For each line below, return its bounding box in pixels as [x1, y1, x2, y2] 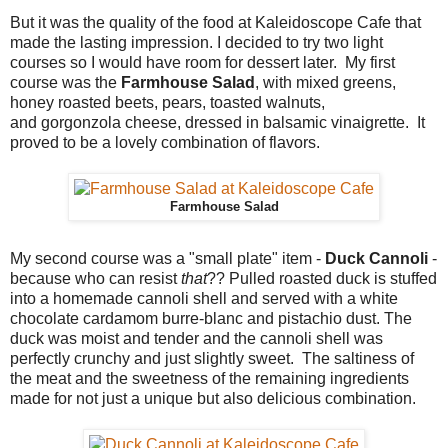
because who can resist [10, 269, 181, 287]
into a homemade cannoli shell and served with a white [10, 289, 398, 307]
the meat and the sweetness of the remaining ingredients [10, 369, 409, 387]
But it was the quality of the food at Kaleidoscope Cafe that [10, 13, 421, 31]
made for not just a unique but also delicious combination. [10, 389, 416, 407]
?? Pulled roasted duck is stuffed [207, 269, 437, 287]
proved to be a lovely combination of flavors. [10, 133, 320, 151]
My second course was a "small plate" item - [10, 249, 325, 267]
